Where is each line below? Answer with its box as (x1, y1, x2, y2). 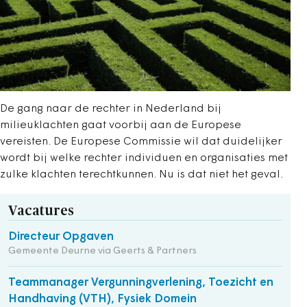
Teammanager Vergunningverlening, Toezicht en (8, 276, 273, 288)
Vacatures (8, 204, 74, 218)
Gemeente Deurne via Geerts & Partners (8, 245, 197, 256)
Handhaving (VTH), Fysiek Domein (8, 293, 197, 305)
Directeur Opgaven (8, 230, 114, 243)
